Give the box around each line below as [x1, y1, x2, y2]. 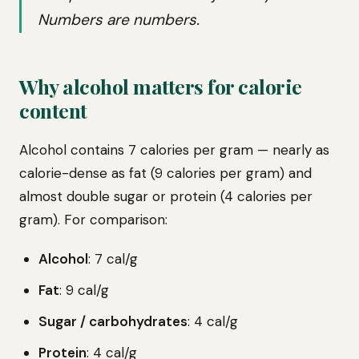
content [19, 97, 87, 123]
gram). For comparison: [19, 211, 167, 228]
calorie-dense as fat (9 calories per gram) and [19, 164, 312, 182]
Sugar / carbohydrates [38, 313, 188, 330]
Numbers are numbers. [38, 10, 200, 30]
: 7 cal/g [88, 250, 138, 268]
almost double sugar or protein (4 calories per [19, 188, 313, 205]
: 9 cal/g [59, 281, 109, 299]
